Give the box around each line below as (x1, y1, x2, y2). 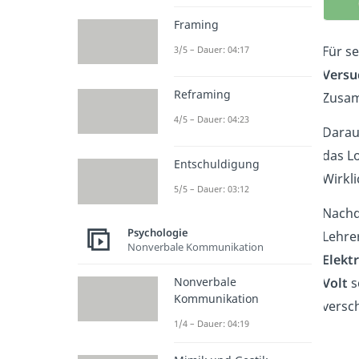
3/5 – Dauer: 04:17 (174, 42, 249, 55)
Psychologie (127, 225, 188, 240)
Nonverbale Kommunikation (127, 240, 264, 255)
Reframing (174, 87, 231, 103)
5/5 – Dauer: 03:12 (174, 183, 249, 196)
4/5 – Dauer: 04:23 (174, 113, 249, 126)
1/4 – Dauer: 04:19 (174, 317, 249, 329)
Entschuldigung (174, 156, 260, 172)
